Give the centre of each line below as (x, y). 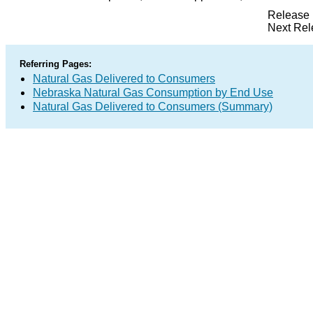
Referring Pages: (56, 64)
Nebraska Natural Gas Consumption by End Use (153, 93)
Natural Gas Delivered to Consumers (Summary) (153, 107)
